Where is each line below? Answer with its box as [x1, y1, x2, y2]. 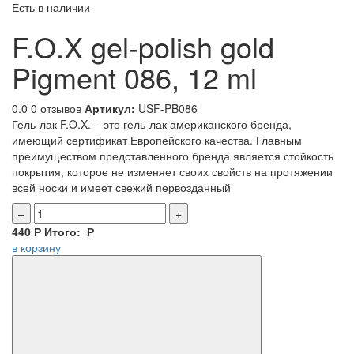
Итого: [44, 223, 84, 239]
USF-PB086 [135, 100, 198, 116]
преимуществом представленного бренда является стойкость [12, 147, 333, 164]
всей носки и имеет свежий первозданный [12, 179, 231, 195]
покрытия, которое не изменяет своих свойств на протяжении [12, 163, 333, 179]
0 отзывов [31, 100, 81, 116]
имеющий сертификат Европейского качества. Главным [12, 131, 302, 148]
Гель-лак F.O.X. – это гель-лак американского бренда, [12, 115, 292, 132]
